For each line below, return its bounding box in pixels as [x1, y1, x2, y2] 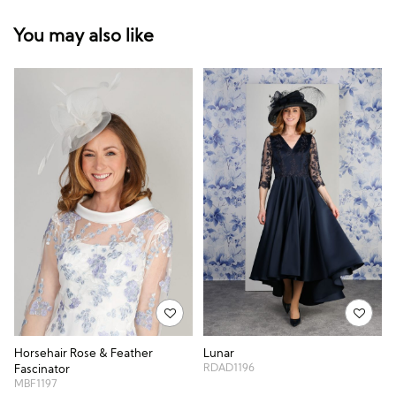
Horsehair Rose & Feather [14, 346, 153, 360]
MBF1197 [14, 377, 57, 390]
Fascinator [14, 362, 70, 376]
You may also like [13, 25, 154, 46]
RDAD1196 [203, 361, 255, 374]
